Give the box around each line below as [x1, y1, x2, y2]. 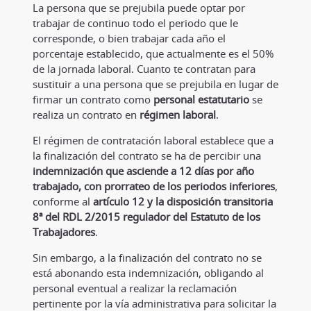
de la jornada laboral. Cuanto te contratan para [32, 61, 255, 76]
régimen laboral [139, 107, 216, 121]
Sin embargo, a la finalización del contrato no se [32, 250, 262, 264]
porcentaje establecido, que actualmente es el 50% [32, 46, 274, 60]
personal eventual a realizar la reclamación [32, 280, 237, 295]
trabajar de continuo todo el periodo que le [32, 15, 238, 30]
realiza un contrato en [32, 107, 140, 121]
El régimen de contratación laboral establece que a [32, 133, 274, 147]
